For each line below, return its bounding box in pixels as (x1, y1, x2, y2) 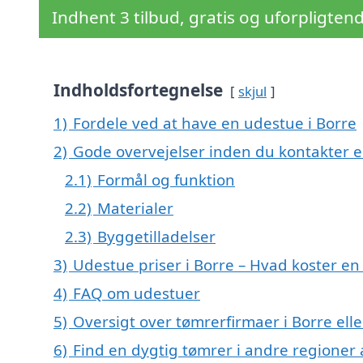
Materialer (97, 198, 173, 219)
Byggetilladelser (97, 226, 216, 247)
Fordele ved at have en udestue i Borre (73, 113, 357, 134)
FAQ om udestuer (73, 283, 200, 304)
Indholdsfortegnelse (53, 79, 223, 102)
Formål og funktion (97, 169, 235, 190)
